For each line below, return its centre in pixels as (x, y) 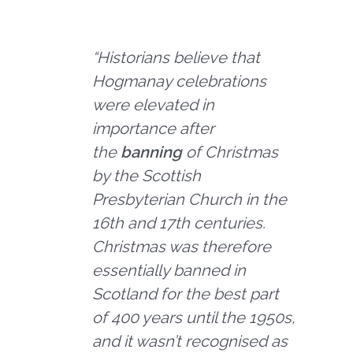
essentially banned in (169, 271)
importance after (154, 129)
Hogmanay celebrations (180, 82)
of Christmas (230, 152)
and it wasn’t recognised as (190, 342)
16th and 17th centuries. (179, 223)
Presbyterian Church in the (190, 200)
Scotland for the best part (186, 294)
